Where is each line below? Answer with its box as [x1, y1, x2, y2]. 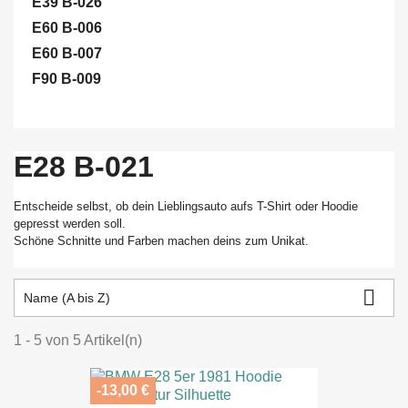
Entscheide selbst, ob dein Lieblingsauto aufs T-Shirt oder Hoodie [14, 199, 358, 213]
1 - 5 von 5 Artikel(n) [14, 332, 142, 348]
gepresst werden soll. [14, 217, 126, 230]
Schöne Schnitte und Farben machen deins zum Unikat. [14, 234, 309, 248]
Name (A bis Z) [24, 291, 110, 305]
